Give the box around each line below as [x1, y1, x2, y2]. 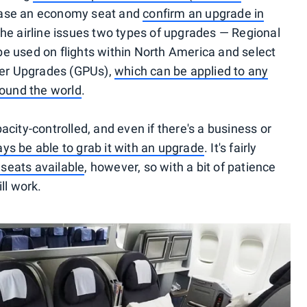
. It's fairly [204, 140, 257, 155]
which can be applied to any [114, 64, 269, 78]
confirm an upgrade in [143, 6, 265, 21]
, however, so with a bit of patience [84, 160, 276, 174]
